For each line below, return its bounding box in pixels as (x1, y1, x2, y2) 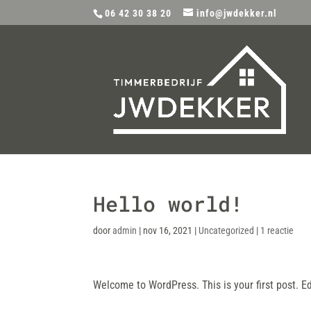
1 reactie (260, 225, 294, 236)
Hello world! (93, 190, 244, 217)
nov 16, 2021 (143, 225, 193, 236)
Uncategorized (199, 225, 255, 236)
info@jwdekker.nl (196, 7, 278, 19)
